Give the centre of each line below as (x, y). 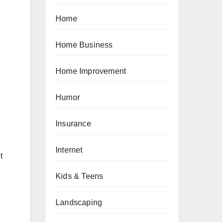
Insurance (73, 124)
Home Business (84, 45)
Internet (69, 150)
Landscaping (79, 202)
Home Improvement (91, 71)
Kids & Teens (80, 176)
